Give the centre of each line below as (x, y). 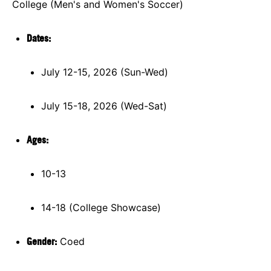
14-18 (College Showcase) (101, 207)
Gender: (42, 241)
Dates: (39, 38)
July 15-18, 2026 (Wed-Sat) (104, 106)
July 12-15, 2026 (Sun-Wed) (105, 72)
